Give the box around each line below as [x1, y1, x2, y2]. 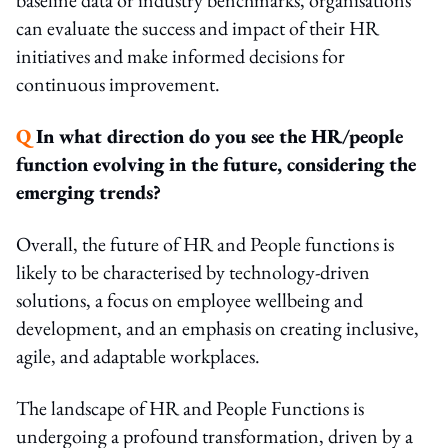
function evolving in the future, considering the [16, 150, 416, 177]
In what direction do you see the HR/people [36, 122, 403, 149]
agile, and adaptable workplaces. [16, 342, 260, 369]
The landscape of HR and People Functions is [16, 394, 364, 421]
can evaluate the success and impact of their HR [16, 14, 379, 41]
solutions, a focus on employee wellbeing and [16, 286, 363, 313]
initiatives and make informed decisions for [16, 42, 345, 69]
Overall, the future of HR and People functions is [16, 230, 394, 257]
